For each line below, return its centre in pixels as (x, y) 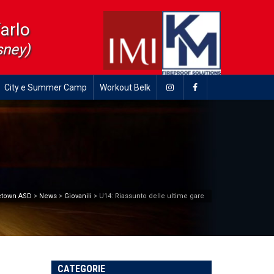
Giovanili (78, 196)
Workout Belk (125, 87)
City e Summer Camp (46, 87)
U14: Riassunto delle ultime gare (152, 196)
